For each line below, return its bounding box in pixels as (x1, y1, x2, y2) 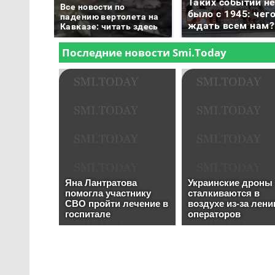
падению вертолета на (60, 11, 159, 21)
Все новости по (60, 1, 125, 12)
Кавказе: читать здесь (60, 21, 158, 31)
